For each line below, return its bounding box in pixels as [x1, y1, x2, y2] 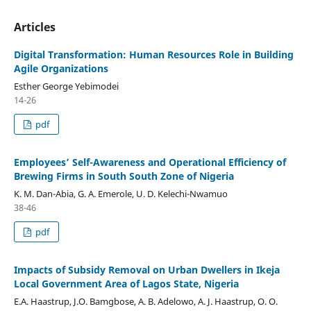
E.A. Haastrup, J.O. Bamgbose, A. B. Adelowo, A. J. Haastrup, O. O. [13, 294, 278, 308]
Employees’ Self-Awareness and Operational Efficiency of [13, 155, 286, 169]
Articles [13, 19, 56, 35]
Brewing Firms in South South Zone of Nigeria [13, 169, 234, 183]
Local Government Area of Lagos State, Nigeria [13, 277, 239, 290]
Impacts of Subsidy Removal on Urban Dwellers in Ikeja [13, 263, 280, 276]
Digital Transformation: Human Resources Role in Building [13, 48, 294, 62]
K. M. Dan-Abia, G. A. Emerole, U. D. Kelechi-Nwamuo [13, 187, 228, 201]
